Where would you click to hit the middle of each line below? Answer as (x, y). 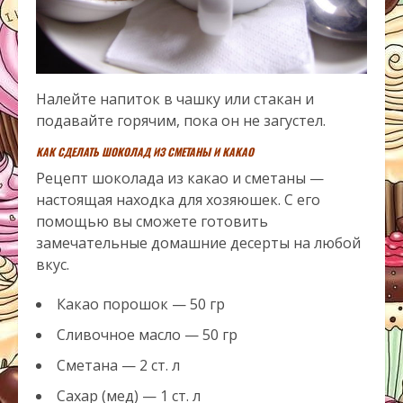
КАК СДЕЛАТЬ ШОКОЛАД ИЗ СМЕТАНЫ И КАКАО (145, 152)
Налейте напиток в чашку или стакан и (175, 99)
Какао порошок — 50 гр (141, 304)
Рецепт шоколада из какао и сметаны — (180, 179)
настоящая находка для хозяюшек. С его (178, 200)
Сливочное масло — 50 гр (147, 335)
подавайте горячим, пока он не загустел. (181, 121)
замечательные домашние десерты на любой (198, 243)
